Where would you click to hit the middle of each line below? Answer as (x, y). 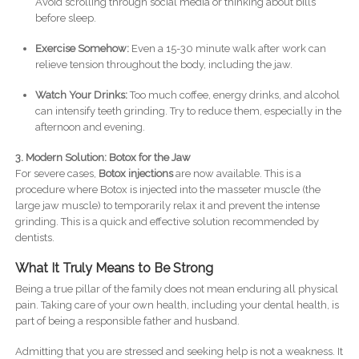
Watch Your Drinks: (81, 95)
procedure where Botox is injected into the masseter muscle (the (167, 190)
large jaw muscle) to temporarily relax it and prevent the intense (167, 206)
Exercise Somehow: (82, 49)
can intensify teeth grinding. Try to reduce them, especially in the (188, 111)
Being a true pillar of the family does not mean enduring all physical (176, 289)
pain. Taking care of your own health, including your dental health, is (177, 305)
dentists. (34, 238)
